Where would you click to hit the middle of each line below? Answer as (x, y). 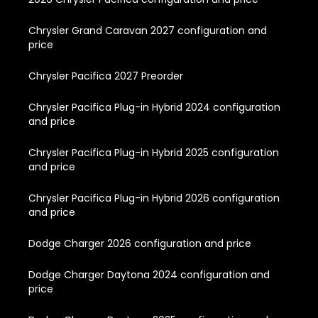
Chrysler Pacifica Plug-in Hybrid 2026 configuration (154, 198)
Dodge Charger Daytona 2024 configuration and (149, 274)
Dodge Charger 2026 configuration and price (140, 243)
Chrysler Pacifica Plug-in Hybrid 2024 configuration (154, 107)
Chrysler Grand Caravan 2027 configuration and (148, 30)
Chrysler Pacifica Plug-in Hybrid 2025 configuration (154, 152)
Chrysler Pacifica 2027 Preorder (106, 76)
